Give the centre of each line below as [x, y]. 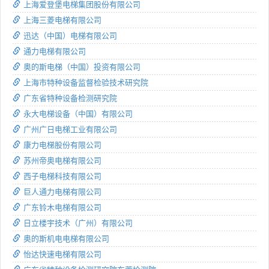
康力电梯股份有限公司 [62, 145]
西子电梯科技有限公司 [62, 176]
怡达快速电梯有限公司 [62, 254]
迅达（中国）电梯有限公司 [70, 35]
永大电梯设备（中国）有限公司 [78, 113]
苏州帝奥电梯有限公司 [62, 160]
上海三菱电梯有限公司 [62, 20]
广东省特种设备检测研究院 [70, 98]
